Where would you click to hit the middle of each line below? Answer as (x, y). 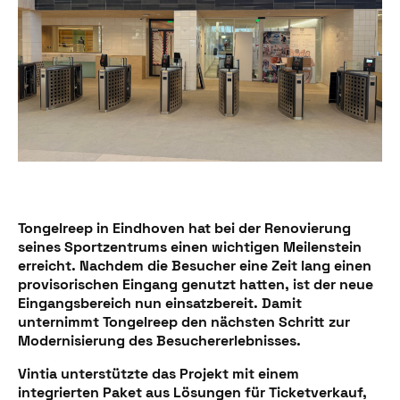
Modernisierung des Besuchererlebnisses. (159, 341)
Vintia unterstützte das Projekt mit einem (158, 374)
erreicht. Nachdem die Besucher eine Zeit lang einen (195, 266)
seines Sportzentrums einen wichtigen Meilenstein (190, 247)
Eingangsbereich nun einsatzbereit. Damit (160, 304)
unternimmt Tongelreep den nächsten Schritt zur (184, 322)
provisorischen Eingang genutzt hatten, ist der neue (196, 285)
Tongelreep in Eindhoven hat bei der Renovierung (184, 229)
